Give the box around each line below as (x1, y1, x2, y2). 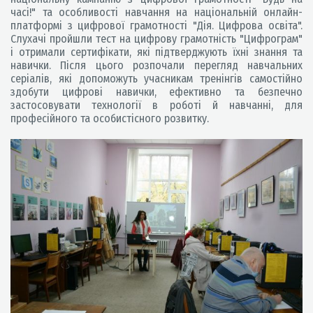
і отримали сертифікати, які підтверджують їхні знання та (10, 45, 303, 59)
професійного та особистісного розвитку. (10, 112, 209, 125)
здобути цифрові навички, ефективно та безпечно (10, 85, 303, 99)
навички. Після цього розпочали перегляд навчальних (10, 59, 303, 72)
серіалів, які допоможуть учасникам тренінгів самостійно (10, 72, 303, 85)
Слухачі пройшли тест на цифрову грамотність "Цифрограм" (10, 32, 303, 45)
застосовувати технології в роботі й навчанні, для (10, 99, 303, 112)
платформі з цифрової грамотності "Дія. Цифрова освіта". (10, 19, 303, 32)
